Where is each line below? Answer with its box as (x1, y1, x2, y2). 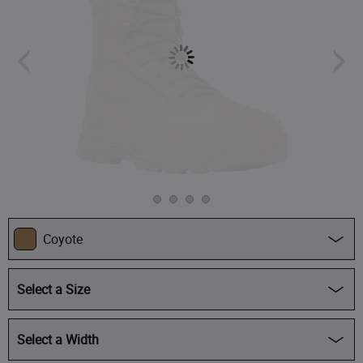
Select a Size (17, 280, 90, 298)
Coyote (43, 229, 83, 248)
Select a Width (17, 330, 99, 348)
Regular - (25, 320, 79, 339)
